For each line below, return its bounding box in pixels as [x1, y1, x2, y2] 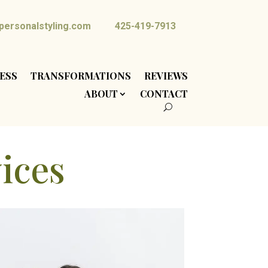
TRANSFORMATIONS [30, 69, 131, 82]
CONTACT [139, 87, 188, 100]
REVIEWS [144, 69, 188, 82]
